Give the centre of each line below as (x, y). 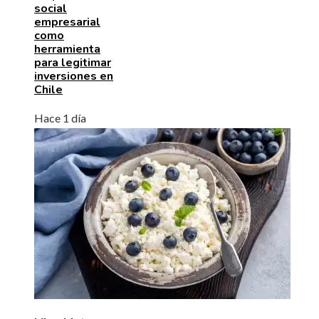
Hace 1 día (60, 117)
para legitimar (73, 62)
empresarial (67, 22)
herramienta (67, 49)
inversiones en (74, 76)
